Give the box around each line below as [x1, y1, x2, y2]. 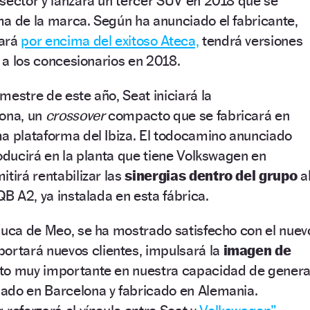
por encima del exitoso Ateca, [21, 31, 199, 49]
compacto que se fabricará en [104, 106, 290, 124]
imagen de [223, 241, 291, 259]
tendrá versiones [199, 31, 303, 49]
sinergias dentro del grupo [125, 166, 298, 184]
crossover [45, 106, 105, 124]
